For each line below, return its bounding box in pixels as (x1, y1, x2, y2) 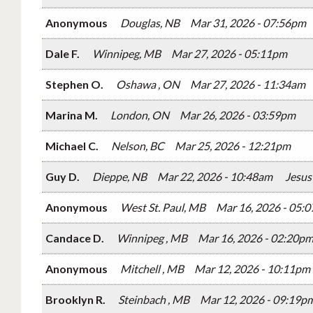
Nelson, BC (111, 139, 164, 153)
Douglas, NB (120, 16, 180, 30)
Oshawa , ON (116, 78, 180, 92)
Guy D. (45, 170, 82, 184)
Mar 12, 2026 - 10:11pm (194, 262, 310, 276)
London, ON (110, 108, 169, 122)
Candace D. (45, 231, 106, 245)
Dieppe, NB (92, 170, 147, 184)
